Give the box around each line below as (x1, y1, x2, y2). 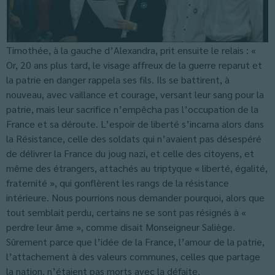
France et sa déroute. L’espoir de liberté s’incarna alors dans (6, 117, 264, 130)
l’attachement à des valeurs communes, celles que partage (6, 250, 260, 263)
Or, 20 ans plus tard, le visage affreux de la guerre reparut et (6, 58, 262, 71)
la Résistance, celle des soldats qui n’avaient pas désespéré (6, 132, 261, 145)
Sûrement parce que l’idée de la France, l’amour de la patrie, (6, 235, 265, 248)
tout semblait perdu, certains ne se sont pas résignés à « (6, 206, 246, 219)
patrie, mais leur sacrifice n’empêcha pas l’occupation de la (6, 103, 258, 115)
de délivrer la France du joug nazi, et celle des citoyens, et (6, 147, 254, 160)
